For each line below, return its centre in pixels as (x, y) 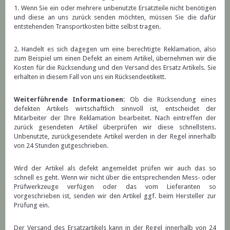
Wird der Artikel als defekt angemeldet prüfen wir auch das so (115, 168)
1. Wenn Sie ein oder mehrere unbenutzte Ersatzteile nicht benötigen (115, 8)
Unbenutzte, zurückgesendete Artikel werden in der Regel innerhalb (115, 137)
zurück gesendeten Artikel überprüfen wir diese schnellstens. (115, 127)
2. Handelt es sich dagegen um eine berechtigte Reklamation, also (115, 49)
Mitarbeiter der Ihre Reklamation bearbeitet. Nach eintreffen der (115, 118)
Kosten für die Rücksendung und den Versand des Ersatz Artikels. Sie (115, 68)
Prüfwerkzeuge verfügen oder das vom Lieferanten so (115, 187)
